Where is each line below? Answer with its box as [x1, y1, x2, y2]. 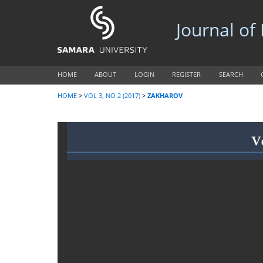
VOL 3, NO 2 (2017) [84, 91, 140, 100]
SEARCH [218, 70, 243, 79]
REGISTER [172, 70, 201, 79]
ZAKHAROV [147, 91, 183, 100]
